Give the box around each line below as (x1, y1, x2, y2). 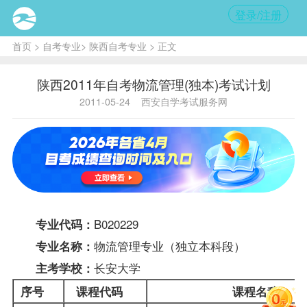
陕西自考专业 (88, 38, 147, 53)
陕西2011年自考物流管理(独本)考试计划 (36, 74, 271, 93)
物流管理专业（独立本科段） (93, 236, 245, 254)
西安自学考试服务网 (141, 94, 228, 108)
